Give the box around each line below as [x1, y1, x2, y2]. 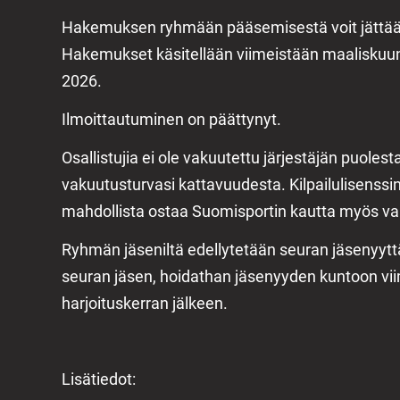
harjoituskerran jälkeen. [61, 293, 228, 312]
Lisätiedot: [61, 370, 136, 389]
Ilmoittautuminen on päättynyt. [61, 110, 281, 129]
